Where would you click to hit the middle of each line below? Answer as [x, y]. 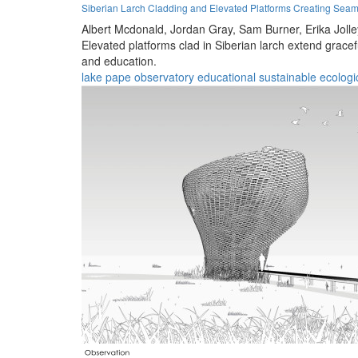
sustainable [288, 76]
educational [227, 76]
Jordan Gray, [203, 28]
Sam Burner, [270, 28]
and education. [119, 60]
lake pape [106, 76]
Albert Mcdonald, [124, 28]
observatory [164, 76]
